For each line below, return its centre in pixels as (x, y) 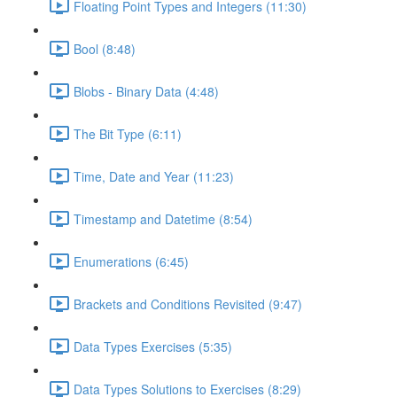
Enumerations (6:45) (131, 261)
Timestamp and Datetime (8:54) (163, 218)
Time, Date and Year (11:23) (154, 176)
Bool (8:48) (105, 48)
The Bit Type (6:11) (128, 133)
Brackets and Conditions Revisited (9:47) (188, 304)
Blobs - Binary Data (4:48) (146, 91)
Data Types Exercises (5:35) (153, 346)
